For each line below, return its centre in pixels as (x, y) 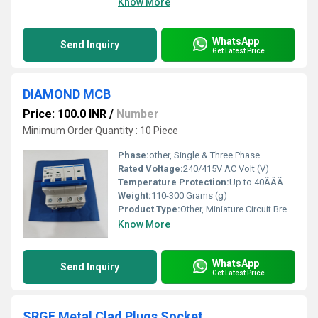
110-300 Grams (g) (189, 196)
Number (138, 114)
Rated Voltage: (150, 169)
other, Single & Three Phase (204, 155)
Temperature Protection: (174, 182)
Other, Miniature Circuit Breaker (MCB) (234, 209)
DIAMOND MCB (67, 94)
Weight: (135, 196)
